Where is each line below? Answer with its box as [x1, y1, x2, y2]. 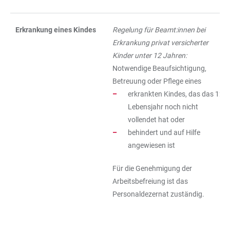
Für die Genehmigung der [112, 164, 192, 172]
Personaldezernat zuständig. [112, 190, 204, 198]
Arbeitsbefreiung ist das [112, 177, 188, 185]
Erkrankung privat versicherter [112, 39, 208, 47]
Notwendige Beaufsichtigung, [112, 64, 206, 72]
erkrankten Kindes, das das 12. [128, 90, 225, 98]
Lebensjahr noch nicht [128, 103, 198, 111]
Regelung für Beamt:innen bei [112, 26, 205, 34]
